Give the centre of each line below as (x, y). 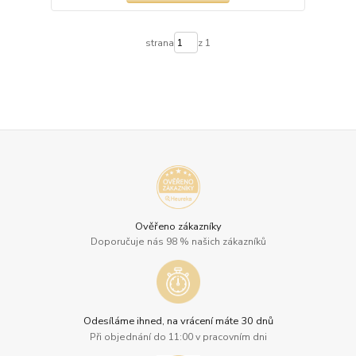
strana (159, 43)
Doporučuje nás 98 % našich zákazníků (178, 242)
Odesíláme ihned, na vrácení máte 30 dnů (178, 321)
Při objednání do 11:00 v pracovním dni (178, 337)
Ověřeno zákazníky (178, 226)
